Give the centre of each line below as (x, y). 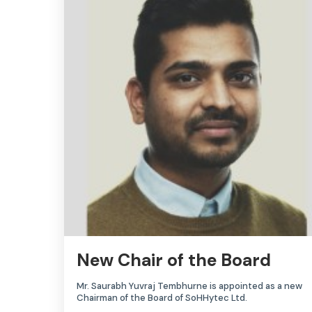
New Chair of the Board (174, 260)
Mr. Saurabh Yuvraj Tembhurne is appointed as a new (189, 286)
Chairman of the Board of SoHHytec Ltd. (162, 298)
